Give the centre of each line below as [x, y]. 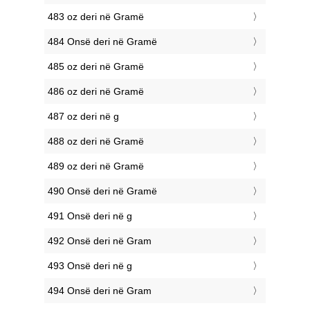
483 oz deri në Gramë [96, 17]
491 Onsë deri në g [90, 216]
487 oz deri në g [83, 117]
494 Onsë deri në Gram [100, 291]
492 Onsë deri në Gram [100, 241]
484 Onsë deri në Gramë [102, 42]
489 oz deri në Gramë [96, 166]
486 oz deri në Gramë [96, 92]
